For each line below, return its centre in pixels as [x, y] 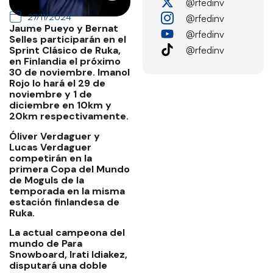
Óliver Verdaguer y [55, 136]
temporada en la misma [67, 191]
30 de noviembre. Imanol [69, 73]
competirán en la [51, 158]
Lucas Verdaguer [50, 147]
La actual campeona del [67, 232]
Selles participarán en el [68, 40]
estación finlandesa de [64, 202]
